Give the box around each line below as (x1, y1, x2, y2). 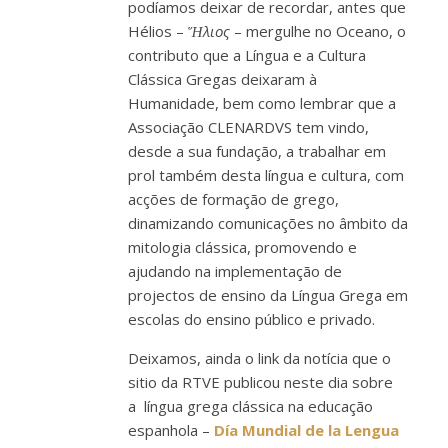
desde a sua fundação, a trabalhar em (128, 141, 386, 161)
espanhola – (128, 420, 214, 440)
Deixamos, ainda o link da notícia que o (128, 348, 391, 368)
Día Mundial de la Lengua (214, 420, 399, 440)
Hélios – (128, 21, 188, 41)
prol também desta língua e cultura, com (128, 165, 404, 185)
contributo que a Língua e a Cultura (128, 45, 366, 65)
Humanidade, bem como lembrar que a (128, 93, 396, 113)
